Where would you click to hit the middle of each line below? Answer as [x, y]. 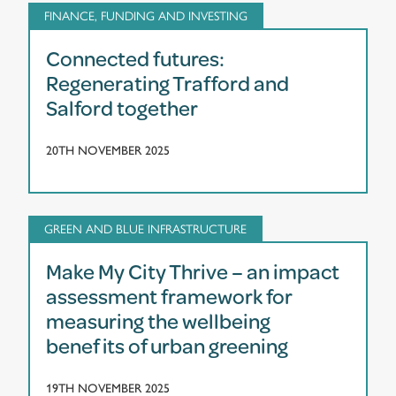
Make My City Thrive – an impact [193, 271]
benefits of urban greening [167, 345]
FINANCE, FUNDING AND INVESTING [146, 15]
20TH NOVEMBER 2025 [108, 150]
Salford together [122, 107]
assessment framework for [169, 296]
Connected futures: [135, 58]
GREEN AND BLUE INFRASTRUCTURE [145, 228]
